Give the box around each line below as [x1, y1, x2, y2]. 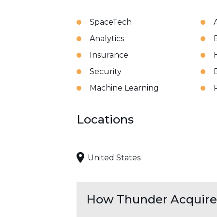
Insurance [90, 50, 128, 60]
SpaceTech [90, 17, 132, 27]
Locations [77, 112, 134, 126]
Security [90, 67, 122, 76]
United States [88, 153, 140, 162]
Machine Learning [90, 83, 159, 93]
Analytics [90, 34, 124, 43]
